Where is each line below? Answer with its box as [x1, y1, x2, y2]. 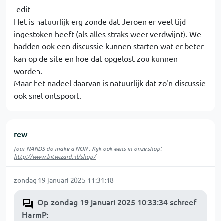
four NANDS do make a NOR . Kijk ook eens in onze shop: [14, 145, 162, 153]
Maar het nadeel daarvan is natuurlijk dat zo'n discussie [14, 78, 206, 88]
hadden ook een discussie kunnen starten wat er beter [14, 41, 204, 51]
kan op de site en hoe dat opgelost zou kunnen [14, 53, 178, 64]
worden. [14, 66, 42, 76]
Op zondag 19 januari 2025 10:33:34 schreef [37, 196, 196, 208]
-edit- [14, 4, 32, 14]
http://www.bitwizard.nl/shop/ [14, 152, 96, 161]
